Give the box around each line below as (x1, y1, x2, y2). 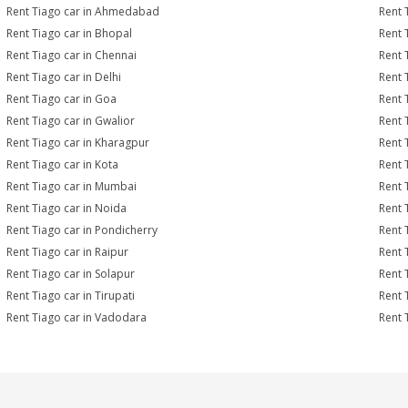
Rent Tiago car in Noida (6, 200, 127, 216)
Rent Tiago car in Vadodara (6, 310, 148, 325)
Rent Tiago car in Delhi (6, 69, 122, 85)
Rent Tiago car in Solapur (6, 266, 136, 281)
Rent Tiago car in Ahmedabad (6, 4, 160, 19)
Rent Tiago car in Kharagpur (6, 135, 150, 150)
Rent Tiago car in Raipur (6, 244, 129, 260)
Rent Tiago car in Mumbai (6, 178, 138, 194)
